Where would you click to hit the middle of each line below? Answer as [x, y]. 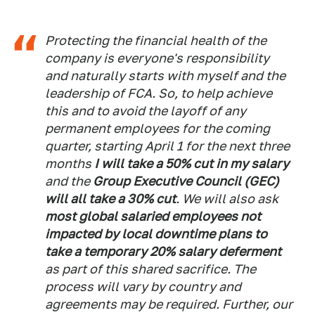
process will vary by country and [143, 287]
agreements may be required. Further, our [169, 304]
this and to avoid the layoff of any [146, 111]
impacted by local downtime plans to [156, 234]
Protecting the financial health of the [156, 41]
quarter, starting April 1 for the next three [167, 146]
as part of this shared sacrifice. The [150, 269]
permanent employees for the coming [157, 129]
